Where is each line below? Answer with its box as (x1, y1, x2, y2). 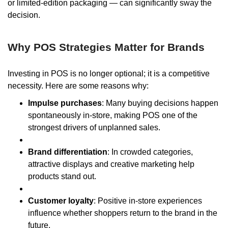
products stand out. (28, 172, 96, 181)
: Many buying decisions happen (102, 99, 218, 108)
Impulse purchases (28, 99, 102, 108)
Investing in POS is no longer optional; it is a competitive (8, 69, 210, 78)
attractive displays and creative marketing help (28, 160, 194, 169)
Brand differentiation (28, 148, 107, 157)
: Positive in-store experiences (94, 196, 202, 206)
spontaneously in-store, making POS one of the (28, 111, 197, 120)
